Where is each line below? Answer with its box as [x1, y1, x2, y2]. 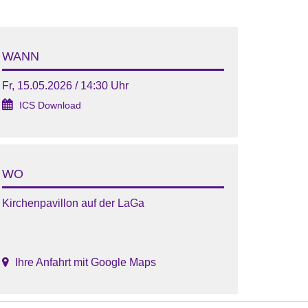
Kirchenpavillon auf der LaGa [1, 197, 144, 209]
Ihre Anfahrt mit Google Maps [14, 256, 156, 268]
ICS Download [19, 100, 81, 111]
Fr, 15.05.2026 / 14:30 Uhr [1, 79, 129, 91]
